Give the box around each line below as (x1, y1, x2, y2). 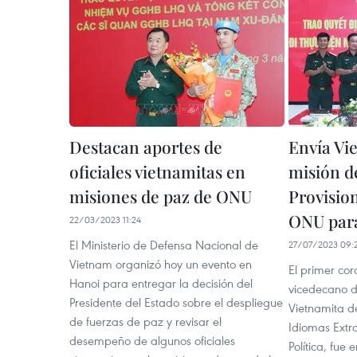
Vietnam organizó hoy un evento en (69, 256, 252, 273)
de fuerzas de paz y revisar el (69, 313, 222, 330)
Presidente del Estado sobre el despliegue (69, 294, 283, 311)
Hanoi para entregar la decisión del (69, 275, 253, 292)
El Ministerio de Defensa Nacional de (69, 237, 258, 253)
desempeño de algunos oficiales (69, 332, 235, 349)
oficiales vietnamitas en (69, 160, 245, 183)
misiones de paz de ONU (69, 185, 252, 208)
